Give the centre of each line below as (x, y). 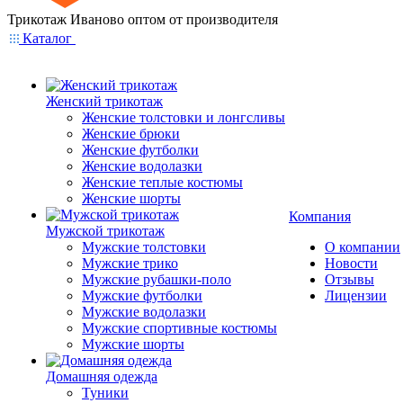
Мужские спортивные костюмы (179, 328)
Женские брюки (131, 134)
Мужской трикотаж (105, 231)
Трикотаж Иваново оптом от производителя (143, 19)
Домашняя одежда (102, 376)
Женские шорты (131, 198)
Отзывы (349, 279)
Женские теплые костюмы (162, 182)
